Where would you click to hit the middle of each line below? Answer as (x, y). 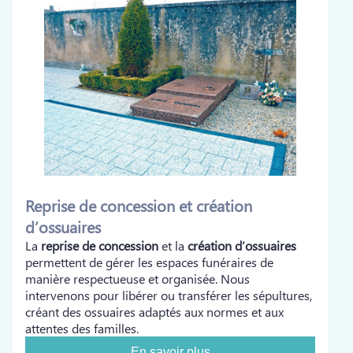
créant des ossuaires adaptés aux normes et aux (154, 312)
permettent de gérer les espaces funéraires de (149, 262)
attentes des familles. (82, 328)
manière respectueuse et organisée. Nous (137, 279)
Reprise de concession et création (139, 205)
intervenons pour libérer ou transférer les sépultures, (169, 295)
